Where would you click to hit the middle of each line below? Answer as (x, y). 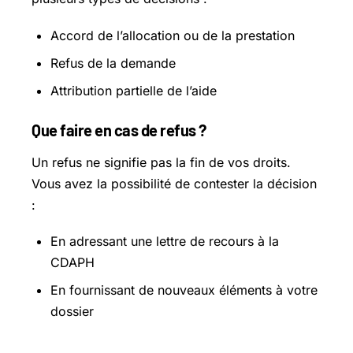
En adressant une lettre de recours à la (165, 241)
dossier (72, 311)
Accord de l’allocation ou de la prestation (173, 35)
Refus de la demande (113, 63)
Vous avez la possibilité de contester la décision (174, 183)
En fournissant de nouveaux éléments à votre (184, 290)
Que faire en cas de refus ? (119, 130)
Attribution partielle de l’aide (134, 90)
